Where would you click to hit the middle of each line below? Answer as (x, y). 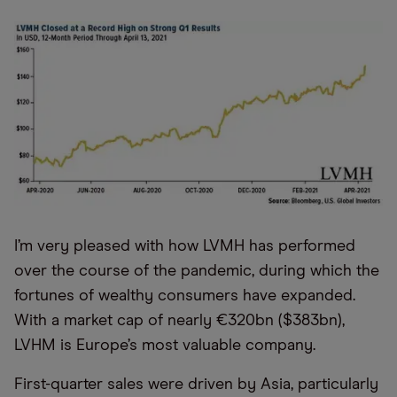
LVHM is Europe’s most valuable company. (165, 346)
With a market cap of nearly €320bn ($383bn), (179, 321)
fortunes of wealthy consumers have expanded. (185, 296)
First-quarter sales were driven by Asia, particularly (196, 385)
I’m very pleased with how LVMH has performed (185, 247)
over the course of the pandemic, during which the (197, 272)
